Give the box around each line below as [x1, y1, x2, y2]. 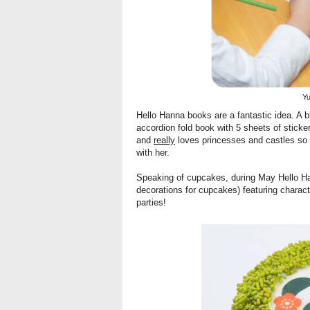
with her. [136, 147, 170, 158]
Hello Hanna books [136, 109, 212, 120]
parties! [136, 197, 166, 208]
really [154, 134, 175, 145]
